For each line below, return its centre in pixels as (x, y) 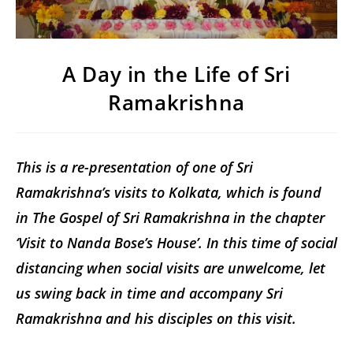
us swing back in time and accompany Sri (149, 293)
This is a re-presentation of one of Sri (134, 167)
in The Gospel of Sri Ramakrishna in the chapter (170, 217)
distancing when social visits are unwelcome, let (171, 268)
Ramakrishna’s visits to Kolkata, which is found (169, 192)
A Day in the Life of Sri (176, 74)
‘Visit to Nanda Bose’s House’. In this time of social (176, 242)
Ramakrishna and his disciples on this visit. (156, 318)
